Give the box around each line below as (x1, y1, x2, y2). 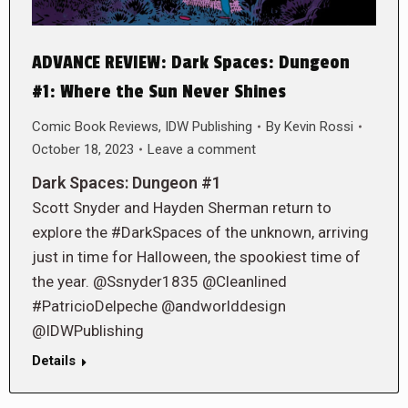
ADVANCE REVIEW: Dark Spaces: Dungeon (32, 51, 350, 74)
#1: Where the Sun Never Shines (32, 80, 286, 103)
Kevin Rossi (284, 117, 353, 135)
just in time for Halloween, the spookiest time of (32, 247, 361, 266)
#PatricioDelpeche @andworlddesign (32, 296, 286, 315)
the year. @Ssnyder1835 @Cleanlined (32, 271, 287, 291)
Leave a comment (148, 140, 256, 158)
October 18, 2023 (32, 140, 134, 158)
